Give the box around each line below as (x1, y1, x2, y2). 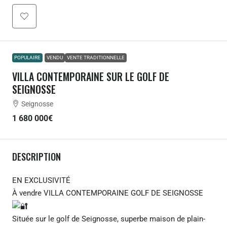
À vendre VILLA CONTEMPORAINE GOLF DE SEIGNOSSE (12, 188, 203, 198)
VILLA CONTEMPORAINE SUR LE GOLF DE (12, 69, 169, 84)
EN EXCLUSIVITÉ (12, 176, 70, 185)
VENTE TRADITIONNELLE (67, 55, 125, 60)
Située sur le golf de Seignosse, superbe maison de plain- (12, 214, 205, 223)
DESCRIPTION (12, 150, 61, 163)
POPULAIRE (14, 55, 41, 60)
